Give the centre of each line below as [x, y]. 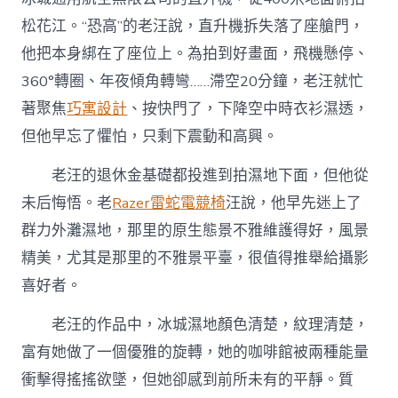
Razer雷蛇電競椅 [169, 203]
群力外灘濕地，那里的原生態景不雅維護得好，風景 [195, 230]
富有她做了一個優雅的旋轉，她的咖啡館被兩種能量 [195, 353]
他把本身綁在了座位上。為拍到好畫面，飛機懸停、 [195, 53]
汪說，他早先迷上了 [294, 203]
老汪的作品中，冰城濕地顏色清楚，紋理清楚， [211, 325]
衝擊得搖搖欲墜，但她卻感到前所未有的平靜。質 [188, 380]
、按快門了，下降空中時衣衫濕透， [248, 108]
